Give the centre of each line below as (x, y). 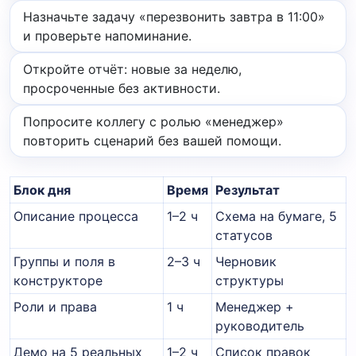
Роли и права (55, 306)
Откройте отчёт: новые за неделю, (132, 69)
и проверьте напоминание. (107, 35)
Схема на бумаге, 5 (276, 216)
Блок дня (42, 190)
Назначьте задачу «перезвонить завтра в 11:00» (174, 16)
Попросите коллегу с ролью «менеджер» (153, 121)
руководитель (260, 325)
